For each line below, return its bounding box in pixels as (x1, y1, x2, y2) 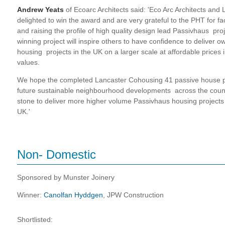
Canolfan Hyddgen (44, 190, 103, 199)
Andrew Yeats (17, 5, 66, 14)
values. (17, 58, 40, 66)
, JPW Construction (103, 190, 164, 199)
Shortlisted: (17, 215, 53, 223)
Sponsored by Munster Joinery (17, 173, 115, 181)
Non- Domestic (17, 147, 96, 161)
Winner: (17, 190, 44, 199)
